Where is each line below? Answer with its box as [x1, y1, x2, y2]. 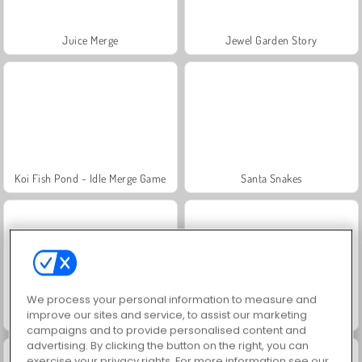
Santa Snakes [241, 170, 302, 185]
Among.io [68, 309, 113, 323]
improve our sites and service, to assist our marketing [27, 307, 308, 323]
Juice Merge [62, 32, 119, 47]
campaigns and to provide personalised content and [27, 322, 307, 339]
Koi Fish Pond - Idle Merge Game [15, 170, 166, 185]
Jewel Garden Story [225, 32, 318, 47]
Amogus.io [246, 309, 297, 323]
